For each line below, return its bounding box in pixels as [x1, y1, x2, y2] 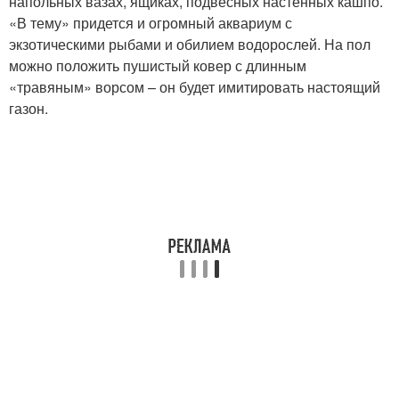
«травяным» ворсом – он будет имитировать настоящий [9, 77, 380, 97]
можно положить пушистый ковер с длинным [9, 55, 306, 76]
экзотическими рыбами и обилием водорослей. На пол [9, 34, 370, 54]
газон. [9, 98, 48, 118]
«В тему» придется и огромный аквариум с [9, 12, 292, 33]
